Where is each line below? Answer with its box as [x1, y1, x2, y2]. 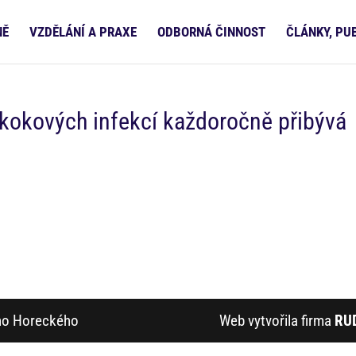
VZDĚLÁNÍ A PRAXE [29, 24, 137, 40]
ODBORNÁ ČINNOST [157, 24, 265, 40]
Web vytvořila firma [219, 311, 335, 330]
